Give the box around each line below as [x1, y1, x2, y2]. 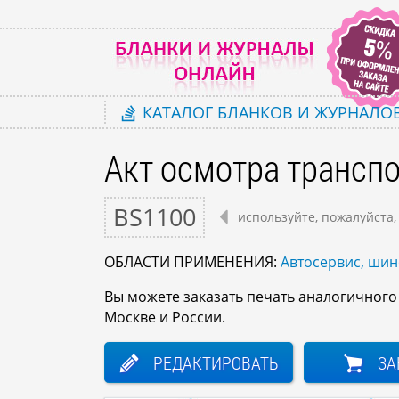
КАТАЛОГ [138, 100, 218, 123]
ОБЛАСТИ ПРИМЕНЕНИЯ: [104, 251, 281, 272]
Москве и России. [104, 306, 225, 327]
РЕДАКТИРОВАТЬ [153, 350, 278, 374]
